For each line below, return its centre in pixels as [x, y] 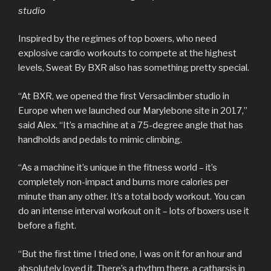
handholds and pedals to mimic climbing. [101, 139]
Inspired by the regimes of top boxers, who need [117, 39]
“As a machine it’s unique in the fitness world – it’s [118, 168]
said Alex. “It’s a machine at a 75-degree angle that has [131, 125]
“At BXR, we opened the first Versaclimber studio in [124, 96]
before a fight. [47, 226]
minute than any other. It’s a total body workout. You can [132, 197]
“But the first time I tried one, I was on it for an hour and [130, 254]
